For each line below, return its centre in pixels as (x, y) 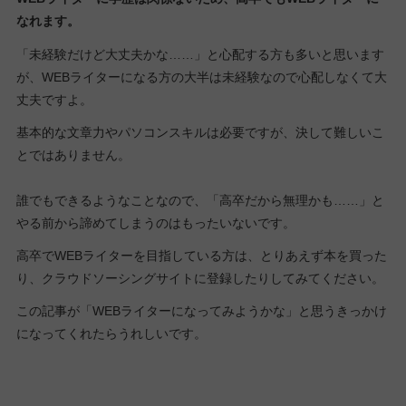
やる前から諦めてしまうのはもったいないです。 (155, 222)
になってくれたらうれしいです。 (111, 334)
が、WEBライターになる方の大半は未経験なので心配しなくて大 (201, 77)
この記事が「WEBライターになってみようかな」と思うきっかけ (201, 311)
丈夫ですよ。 (54, 99)
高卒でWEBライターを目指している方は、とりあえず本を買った (201, 255)
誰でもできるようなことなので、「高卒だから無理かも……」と (200, 200)
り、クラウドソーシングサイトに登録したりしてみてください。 (200, 278)
